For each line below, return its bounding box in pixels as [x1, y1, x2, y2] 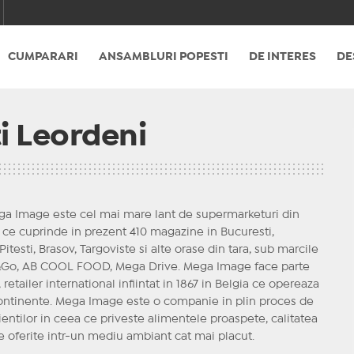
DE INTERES [248, 52, 316, 62]
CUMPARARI [7, 52, 78, 62]
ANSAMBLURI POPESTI [98, 52, 228, 62]
